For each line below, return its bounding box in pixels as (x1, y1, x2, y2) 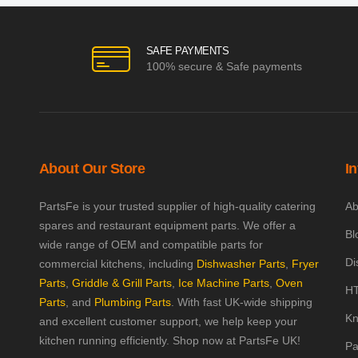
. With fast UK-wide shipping (170, 296, 312, 308)
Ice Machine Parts (177, 276, 269, 289)
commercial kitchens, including (38, 257, 197, 270)
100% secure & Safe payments (145, 60, 302, 73)
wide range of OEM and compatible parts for (38, 238, 263, 251)
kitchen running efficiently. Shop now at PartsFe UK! (38, 334, 300, 347)
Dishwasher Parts (196, 257, 285, 270)
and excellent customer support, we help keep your (38, 315, 297, 328)
